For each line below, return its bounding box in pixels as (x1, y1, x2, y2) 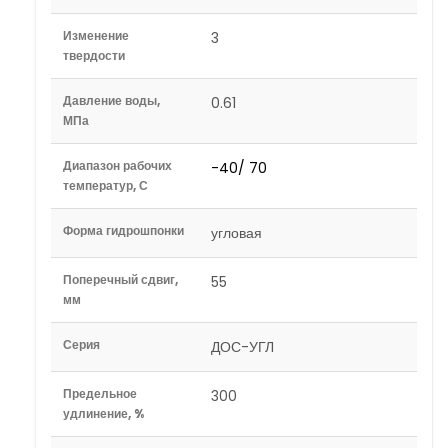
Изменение (63, 26, 129, 44)
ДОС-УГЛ (211, 336, 274, 357)
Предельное (63, 384, 137, 402)
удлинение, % (63, 404, 144, 422)
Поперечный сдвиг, (63, 270, 178, 288)
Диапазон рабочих (63, 156, 172, 174)
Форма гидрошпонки (63, 221, 184, 239)
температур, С (63, 176, 148, 194)
